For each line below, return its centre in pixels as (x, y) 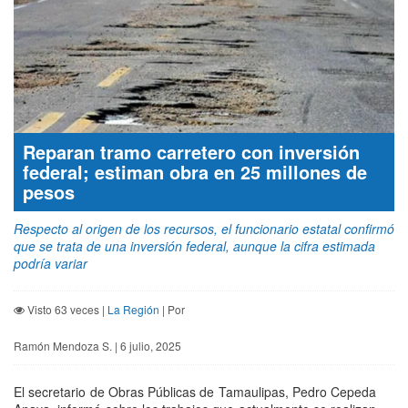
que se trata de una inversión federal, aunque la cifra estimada (194, 246)
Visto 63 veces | (66, 310)
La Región (133, 310)
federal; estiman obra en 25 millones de (195, 172)
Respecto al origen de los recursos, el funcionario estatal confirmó (204, 229)
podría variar (51, 264)
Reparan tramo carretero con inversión (191, 152)
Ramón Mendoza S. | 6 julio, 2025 (97, 346)
